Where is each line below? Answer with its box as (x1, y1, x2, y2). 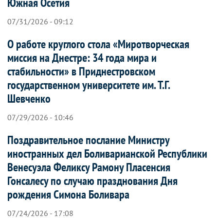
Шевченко (7, 91, 51, 106)
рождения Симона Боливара (7, 186, 129, 202)
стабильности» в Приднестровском (7, 63, 155, 79)
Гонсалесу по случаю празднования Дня (7, 173, 178, 188)
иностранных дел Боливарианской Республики (7, 145, 207, 161)
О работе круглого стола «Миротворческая (7, 36, 189, 52)
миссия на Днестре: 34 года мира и (7, 50, 157, 65)
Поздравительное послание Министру (7, 132, 169, 147)
